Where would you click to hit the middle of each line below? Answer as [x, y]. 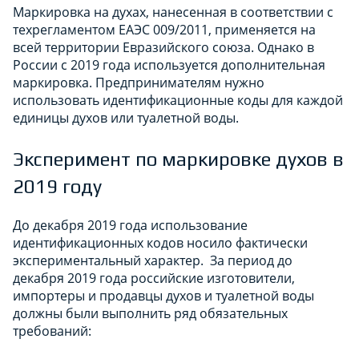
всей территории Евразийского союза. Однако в [163, 47]
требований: [52, 331]
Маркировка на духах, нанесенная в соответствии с [173, 12]
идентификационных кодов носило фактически [160, 242]
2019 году [57, 186]
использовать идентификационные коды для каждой [178, 100]
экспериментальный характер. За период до [153, 260]
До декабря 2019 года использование [130, 225]
